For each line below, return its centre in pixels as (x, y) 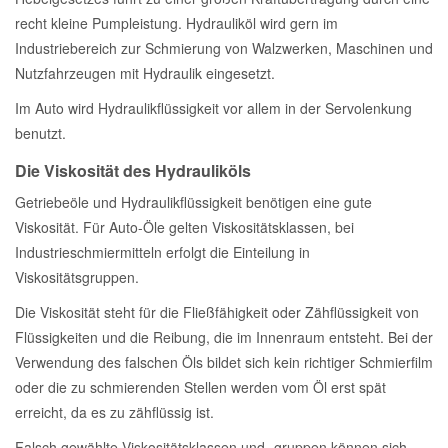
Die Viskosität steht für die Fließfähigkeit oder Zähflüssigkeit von (217, 312)
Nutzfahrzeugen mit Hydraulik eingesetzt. (145, 73)
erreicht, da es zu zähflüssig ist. (114, 412)
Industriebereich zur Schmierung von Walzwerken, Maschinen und (224, 48)
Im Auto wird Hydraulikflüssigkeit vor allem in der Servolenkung (213, 108)
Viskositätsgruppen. (77, 277)
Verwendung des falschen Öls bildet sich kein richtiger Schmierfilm (224, 362)
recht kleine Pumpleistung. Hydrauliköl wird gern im (176, 23)
